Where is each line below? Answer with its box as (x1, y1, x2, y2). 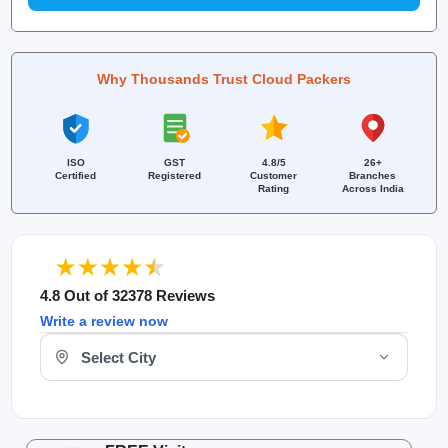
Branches (349, 170, 396, 181)
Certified (55, 170, 96, 181)
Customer (250, 170, 297, 181)
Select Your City (39, 334, 139, 350)
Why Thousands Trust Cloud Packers (97, 71, 351, 87)
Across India (341, 183, 404, 194)
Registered (148, 170, 201, 181)
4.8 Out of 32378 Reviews (40, 287, 215, 304)
